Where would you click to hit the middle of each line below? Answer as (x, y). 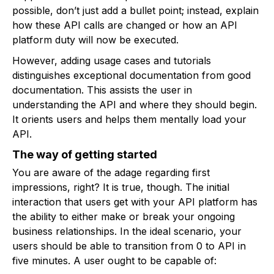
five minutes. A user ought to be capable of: (114, 261)
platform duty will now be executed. (95, 40)
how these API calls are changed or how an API (125, 25)
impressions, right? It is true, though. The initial (121, 187)
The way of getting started (85, 155)
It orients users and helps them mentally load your (129, 120)
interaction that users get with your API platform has (135, 202)
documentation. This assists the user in (102, 90)
